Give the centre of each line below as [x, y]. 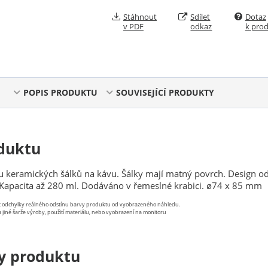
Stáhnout [140, 17]
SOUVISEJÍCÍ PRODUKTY [165, 92]
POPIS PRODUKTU [60, 92]
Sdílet [200, 17]
